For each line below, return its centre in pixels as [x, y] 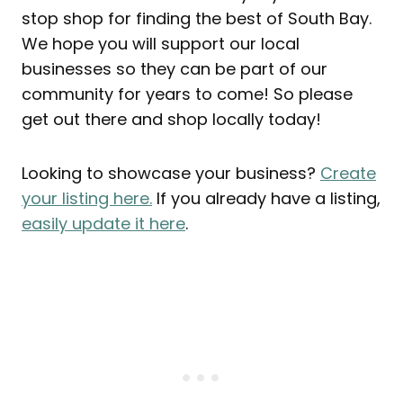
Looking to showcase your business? [171, 174]
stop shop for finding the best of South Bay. [197, 19]
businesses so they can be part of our [175, 69]
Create [348, 174]
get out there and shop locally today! [171, 120]
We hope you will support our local [161, 44]
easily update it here [103, 224]
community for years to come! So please [187, 94]
